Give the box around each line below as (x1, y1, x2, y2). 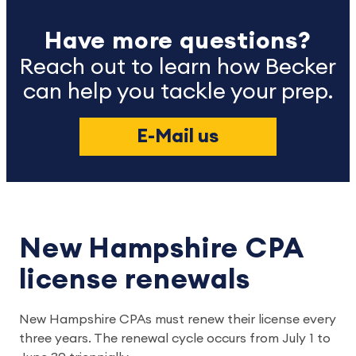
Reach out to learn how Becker (19, 56, 337, 79)
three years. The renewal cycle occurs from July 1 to (19, 332, 331, 346)
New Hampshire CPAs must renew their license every (19, 313, 336, 327)
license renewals (19, 266, 250, 295)
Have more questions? (44, 29, 311, 54)
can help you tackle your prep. (22, 80, 333, 103)
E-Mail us (137, 127, 219, 147)
